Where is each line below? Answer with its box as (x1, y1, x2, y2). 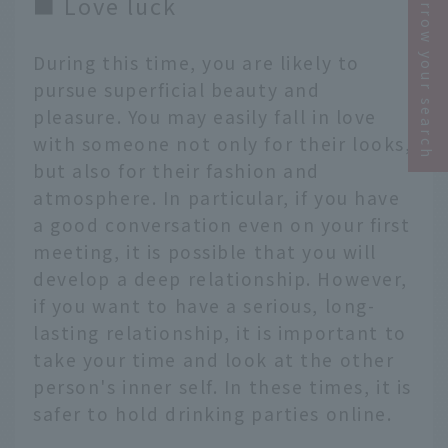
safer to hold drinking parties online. (33, 400, 393, 426)
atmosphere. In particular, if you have (33, 184, 401, 210)
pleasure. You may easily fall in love (33, 103, 378, 129)
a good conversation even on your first (33, 211, 411, 237)
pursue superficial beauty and (33, 76, 321, 102)
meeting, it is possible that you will (33, 238, 378, 264)
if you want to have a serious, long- (33, 292, 376, 318)
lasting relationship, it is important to (33, 319, 407, 345)
